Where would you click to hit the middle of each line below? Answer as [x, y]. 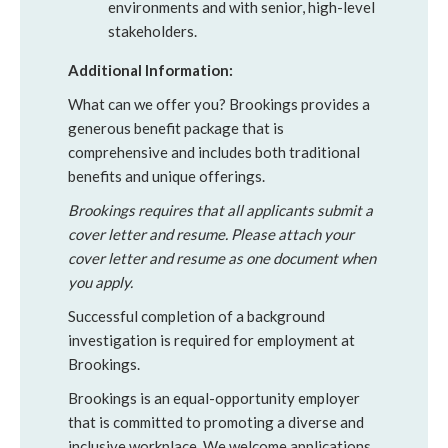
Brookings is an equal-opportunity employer [214, 398]
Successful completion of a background [196, 316]
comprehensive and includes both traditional [214, 152]
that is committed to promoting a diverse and [216, 422]
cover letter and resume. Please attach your [211, 234]
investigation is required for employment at [211, 340]
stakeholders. [152, 31]
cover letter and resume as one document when [222, 258]
